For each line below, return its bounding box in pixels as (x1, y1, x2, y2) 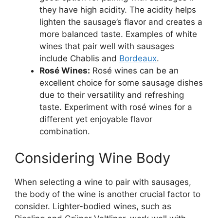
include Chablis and (39, 53, 119, 63)
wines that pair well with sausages (39, 41, 174, 51)
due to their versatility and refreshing (39, 90, 184, 100)
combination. (39, 126, 90, 136)
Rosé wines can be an (90, 65, 179, 75)
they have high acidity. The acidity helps (39, 4, 196, 15)
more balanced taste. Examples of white (39, 29, 197, 39)
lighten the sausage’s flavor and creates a (39, 17, 202, 27)
